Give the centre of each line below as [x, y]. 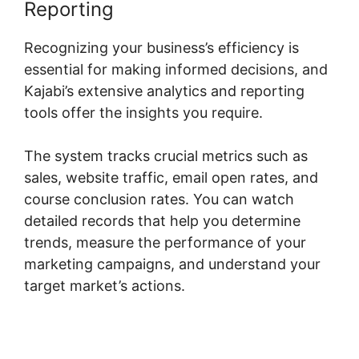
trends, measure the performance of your [165, 243]
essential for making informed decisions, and [176, 70]
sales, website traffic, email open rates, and [171, 178]
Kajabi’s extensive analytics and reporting [164, 91]
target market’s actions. [105, 286]
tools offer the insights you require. [143, 113]
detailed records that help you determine [162, 221]
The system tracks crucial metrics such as [166, 156]
